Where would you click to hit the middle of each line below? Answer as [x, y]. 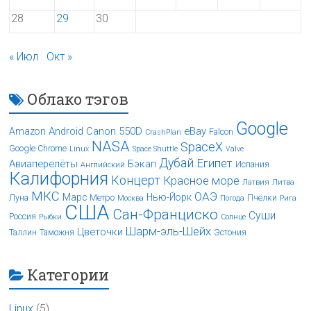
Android [66, 132]
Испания [253, 165]
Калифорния [59, 179]
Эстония [230, 233]
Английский [103, 165]
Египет [215, 163]
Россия [23, 217]
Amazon [28, 132]
